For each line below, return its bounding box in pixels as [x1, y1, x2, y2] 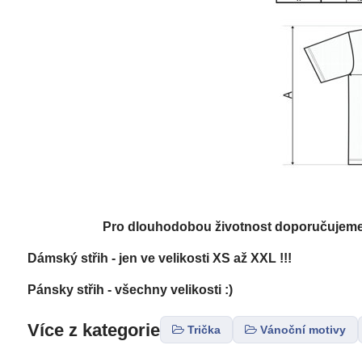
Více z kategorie [27, 319, 160, 340]
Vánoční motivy [259, 323, 346, 336]
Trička [187, 323, 221, 336]
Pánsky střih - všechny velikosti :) [27, 283, 233, 297]
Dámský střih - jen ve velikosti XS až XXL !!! [27, 251, 292, 265]
